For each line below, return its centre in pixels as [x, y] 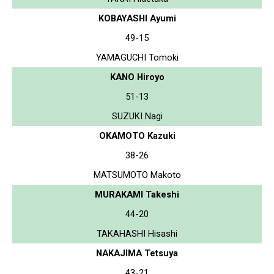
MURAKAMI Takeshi [137, 194]
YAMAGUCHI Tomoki [137, 57]
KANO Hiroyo [137, 77]
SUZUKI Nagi [137, 116]
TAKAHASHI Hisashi [137, 233]
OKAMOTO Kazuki [137, 135]
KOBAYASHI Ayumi [137, 18]
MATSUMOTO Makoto [137, 175]
